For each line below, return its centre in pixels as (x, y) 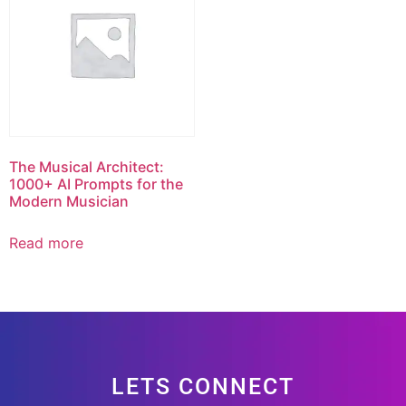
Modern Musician (69, 202)
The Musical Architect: (87, 167)
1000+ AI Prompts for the (96, 184)
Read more (46, 243)
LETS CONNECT (203, 386)
